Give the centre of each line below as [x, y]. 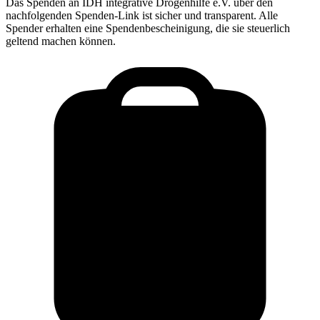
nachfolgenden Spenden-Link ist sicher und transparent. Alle [142, 16]
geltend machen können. [61, 41]
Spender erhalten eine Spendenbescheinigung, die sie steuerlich [148, 29]
